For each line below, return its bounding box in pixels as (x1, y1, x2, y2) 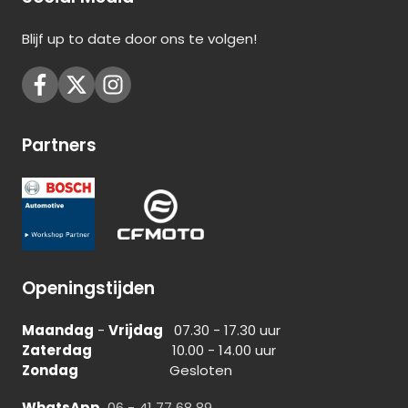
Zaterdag (22, 341, 92, 361)
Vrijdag (108, 321, 163, 341)
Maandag (22, 321, 94, 341)
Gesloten (78, 361, 232, 381)
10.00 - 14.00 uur (92, 341, 276, 361)
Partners (22, 133, 97, 158)
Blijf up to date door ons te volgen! (22, 29, 257, 49)
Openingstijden (22, 276, 155, 301)
